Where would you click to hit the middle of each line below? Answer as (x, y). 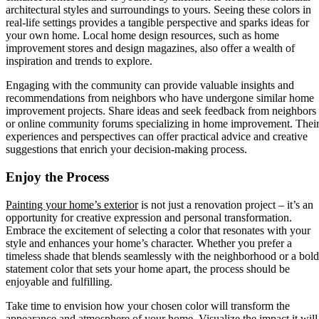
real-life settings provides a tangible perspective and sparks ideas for (157, 23)
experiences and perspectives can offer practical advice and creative (157, 137)
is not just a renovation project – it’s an (226, 204)
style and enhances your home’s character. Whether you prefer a (149, 243)
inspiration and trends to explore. (79, 61)
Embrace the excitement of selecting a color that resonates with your (158, 230)
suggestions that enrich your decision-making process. (126, 150)
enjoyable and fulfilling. (59, 281)
